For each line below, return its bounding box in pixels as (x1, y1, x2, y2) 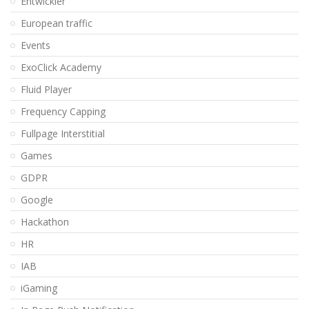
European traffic (21, 17, 92, 30)
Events (21, 39, 50, 52)
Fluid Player (21, 83, 72, 97)
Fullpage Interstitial (21, 127, 105, 141)
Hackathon (21, 215, 69, 229)
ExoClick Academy (21, 61, 101, 74)
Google (21, 193, 53, 207)
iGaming (21, 281, 57, 295)
